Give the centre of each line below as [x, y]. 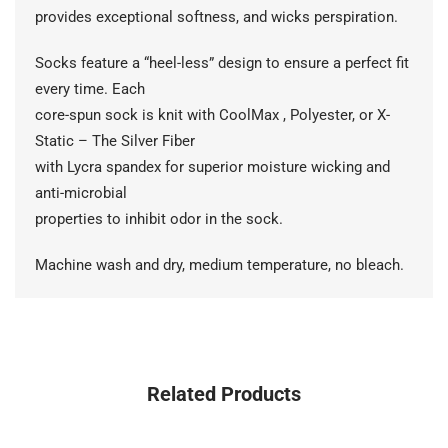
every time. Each [90, 89]
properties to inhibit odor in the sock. [159, 219]
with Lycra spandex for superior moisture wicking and [212, 167]
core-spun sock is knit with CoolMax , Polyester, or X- [212, 115]
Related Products [224, 394]
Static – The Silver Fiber [115, 141]
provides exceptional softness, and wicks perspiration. [216, 17]
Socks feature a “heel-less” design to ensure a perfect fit [222, 63]
